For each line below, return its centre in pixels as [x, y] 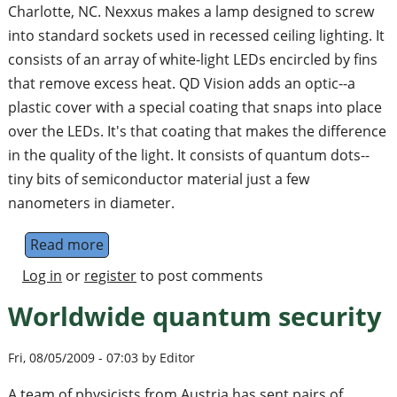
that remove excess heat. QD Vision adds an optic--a [181, 84]
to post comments [199, 276]
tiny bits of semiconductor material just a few [158, 179]
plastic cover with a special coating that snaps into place [195, 108]
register [110, 276]
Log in [42, 276]
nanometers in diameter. [91, 203]
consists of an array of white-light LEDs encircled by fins [192, 60]
